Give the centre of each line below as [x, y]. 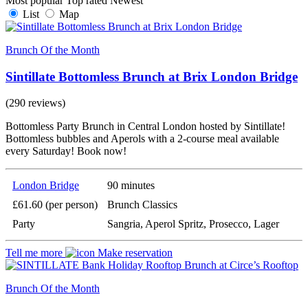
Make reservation [134, 253]
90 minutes [131, 186]
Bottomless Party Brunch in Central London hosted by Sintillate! [145, 126]
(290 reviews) [35, 103]
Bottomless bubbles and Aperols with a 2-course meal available [142, 139]
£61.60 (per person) [55, 205]
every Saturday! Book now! [66, 151]
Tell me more [35, 253]
